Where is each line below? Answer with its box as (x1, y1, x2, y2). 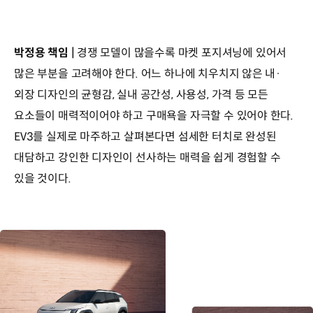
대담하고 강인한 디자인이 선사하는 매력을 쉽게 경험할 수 (14, 150, 281, 166)
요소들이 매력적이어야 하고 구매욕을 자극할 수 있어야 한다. (14, 108, 294, 124)
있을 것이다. (14, 171, 77, 187)
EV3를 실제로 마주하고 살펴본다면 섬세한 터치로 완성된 (14, 129, 277, 145)
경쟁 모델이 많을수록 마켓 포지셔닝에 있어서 (77, 45, 287, 61)
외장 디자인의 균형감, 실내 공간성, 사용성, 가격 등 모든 (14, 87, 269, 103)
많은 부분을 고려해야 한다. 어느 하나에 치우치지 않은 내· (14, 66, 282, 82)
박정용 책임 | (14, 45, 78, 61)
